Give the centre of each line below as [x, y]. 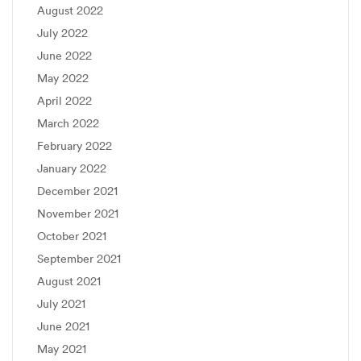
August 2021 [69, 281]
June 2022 [64, 56]
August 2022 [70, 10]
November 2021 [78, 214]
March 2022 [68, 123]
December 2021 [77, 191]
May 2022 [63, 78]
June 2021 [63, 326]
